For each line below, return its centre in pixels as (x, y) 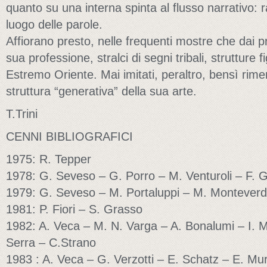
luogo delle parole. (54, 24)
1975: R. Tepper (49, 159)
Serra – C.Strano (51, 243)
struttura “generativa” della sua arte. (101, 91)
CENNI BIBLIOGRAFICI (69, 136)
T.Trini (22, 114)
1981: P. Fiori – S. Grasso (74, 209)
